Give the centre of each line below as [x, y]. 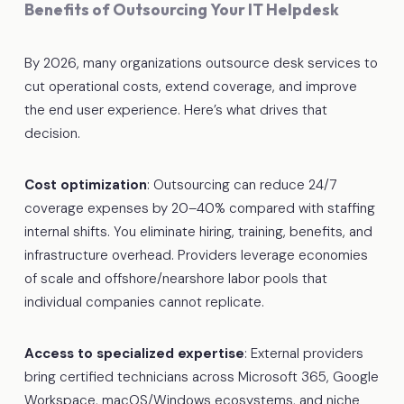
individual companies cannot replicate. [144, 302]
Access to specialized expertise [134, 353]
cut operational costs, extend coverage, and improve [190, 86]
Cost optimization [85, 184]
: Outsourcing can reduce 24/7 [241, 184]
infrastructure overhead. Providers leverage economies [196, 255]
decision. [52, 133]
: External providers [303, 353]
